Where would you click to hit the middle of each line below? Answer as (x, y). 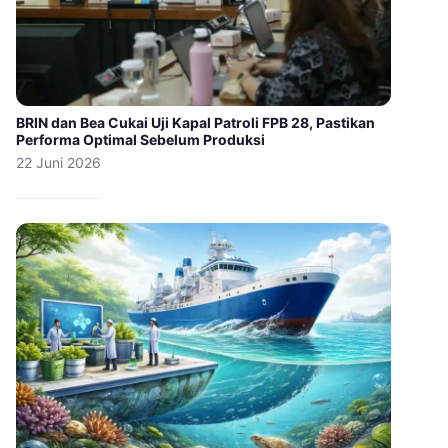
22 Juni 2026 (58, 163)
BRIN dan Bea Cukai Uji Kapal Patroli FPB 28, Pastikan (195, 123)
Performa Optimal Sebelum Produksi (140, 140)
